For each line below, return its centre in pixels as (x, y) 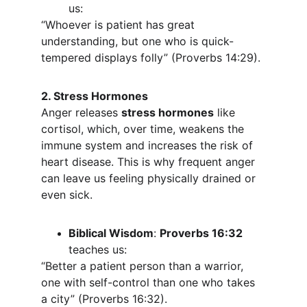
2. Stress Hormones (95, 96)
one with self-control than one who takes (150, 282)
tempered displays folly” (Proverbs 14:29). (151, 58)
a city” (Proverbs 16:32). (104, 299)
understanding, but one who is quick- (137, 41)
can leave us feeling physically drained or (150, 178)
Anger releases (81, 112)
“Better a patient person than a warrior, (144, 266)
